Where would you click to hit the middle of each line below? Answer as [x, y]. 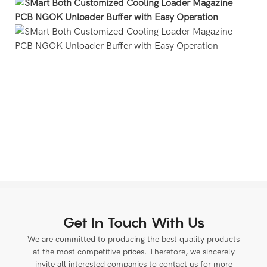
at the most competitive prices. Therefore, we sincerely [133, 252]
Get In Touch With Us [133, 223]
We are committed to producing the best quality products [133, 240]
